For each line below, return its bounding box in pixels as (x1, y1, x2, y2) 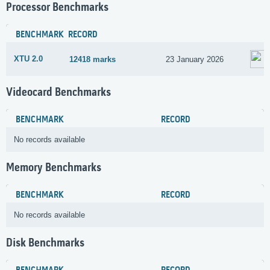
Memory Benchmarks (6, 161, 101, 175)
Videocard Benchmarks (6, 86, 111, 99)
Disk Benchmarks (6, 237, 84, 251)
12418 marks (69, 54, 116, 64)
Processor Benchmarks (6, 1, 108, 15)
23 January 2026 (166, 54, 224, 64)
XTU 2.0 (14, 54, 43, 64)
